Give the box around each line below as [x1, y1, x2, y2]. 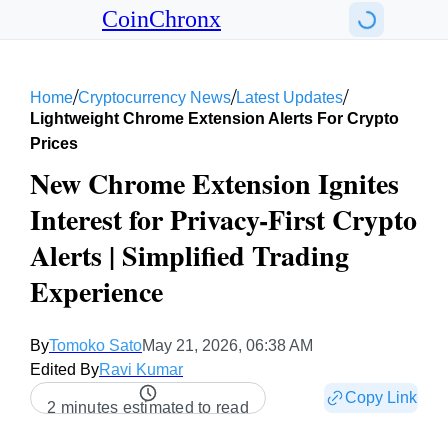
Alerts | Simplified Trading [30, 235, 349, 276]
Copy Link [345, 389, 417, 406]
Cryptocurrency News [78, 89, 231, 106]
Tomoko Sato [49, 337, 142, 354]
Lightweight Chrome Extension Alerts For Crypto [30, 110, 399, 127]
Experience [30, 271, 163, 312]
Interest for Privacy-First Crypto [30, 199, 417, 240]
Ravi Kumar [99, 361, 183, 378]
